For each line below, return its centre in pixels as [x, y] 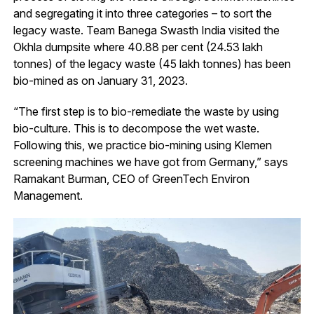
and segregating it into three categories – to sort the [142, 14]
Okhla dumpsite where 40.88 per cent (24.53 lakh [138, 47]
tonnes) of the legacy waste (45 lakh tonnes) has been [152, 64]
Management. [48, 196]
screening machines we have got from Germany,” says [150, 162]
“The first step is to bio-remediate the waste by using [146, 112]
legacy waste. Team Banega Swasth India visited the [146, 30]
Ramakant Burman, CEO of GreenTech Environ [131, 179]
